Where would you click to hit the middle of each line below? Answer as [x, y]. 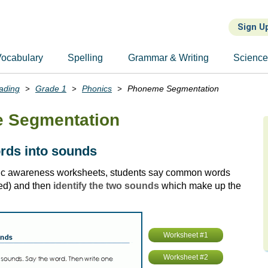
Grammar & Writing [168, 58]
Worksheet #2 [186, 257]
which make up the [200, 186]
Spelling [86, 58]
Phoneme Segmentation [172, 89]
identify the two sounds [106, 186]
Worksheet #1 [186, 235]
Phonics [97, 89]
